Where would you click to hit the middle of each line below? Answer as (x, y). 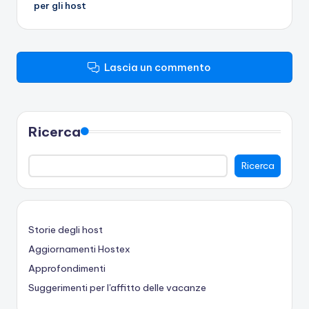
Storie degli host (66, 230)
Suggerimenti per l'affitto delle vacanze (117, 288)
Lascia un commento (157, 68)
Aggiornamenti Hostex (79, 249)
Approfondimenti (67, 269)
